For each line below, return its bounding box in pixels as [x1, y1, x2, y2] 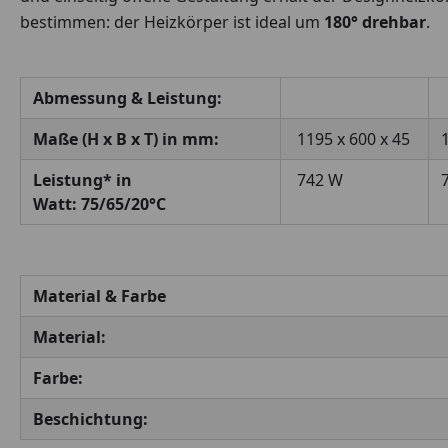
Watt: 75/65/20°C [33, 192, 166, 215]
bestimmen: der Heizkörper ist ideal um [20, 10, 324, 33]
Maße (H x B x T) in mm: [33, 127, 223, 150]
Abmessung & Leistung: [33, 86, 222, 109]
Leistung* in [33, 168, 132, 191]
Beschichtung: [33, 407, 148, 430]
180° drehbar [324, 10, 426, 33]
